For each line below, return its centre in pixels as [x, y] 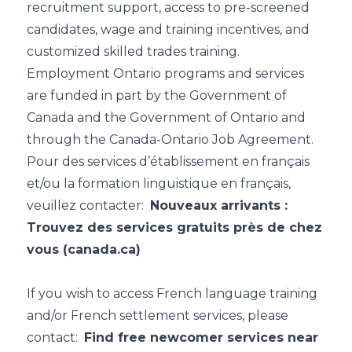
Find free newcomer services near [201, 337]
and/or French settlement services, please [158, 315]
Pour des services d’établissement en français [168, 161]
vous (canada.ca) [84, 249]
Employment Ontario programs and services [165, 73]
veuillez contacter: [88, 205]
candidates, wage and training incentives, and [168, 29]
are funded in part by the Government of [157, 95]
